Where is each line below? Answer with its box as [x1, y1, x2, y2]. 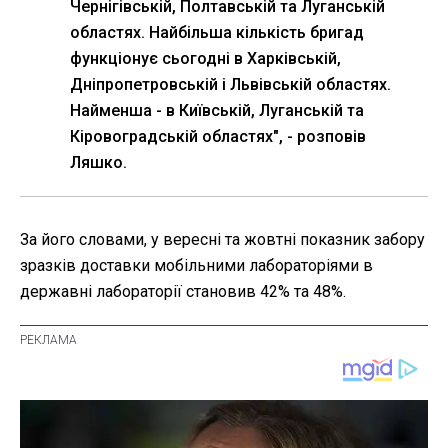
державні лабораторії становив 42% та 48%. [20, 281, 346, 301]
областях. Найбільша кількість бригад [70, 22, 364, 42]
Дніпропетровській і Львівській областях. [70, 74, 391, 94]
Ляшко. [70, 152, 127, 172]
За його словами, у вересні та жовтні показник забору [20, 229, 425, 249]
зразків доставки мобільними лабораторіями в [20, 255, 373, 275]
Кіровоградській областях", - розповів [70, 126, 366, 146]
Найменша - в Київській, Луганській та [70, 100, 364, 120]
